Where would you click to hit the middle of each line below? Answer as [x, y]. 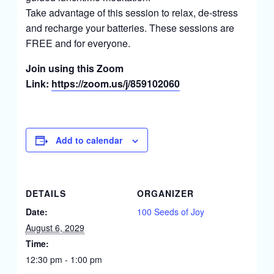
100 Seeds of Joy [171, 212]
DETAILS [46, 193]
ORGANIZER [165, 193]
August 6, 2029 [55, 228]
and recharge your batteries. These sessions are [130, 28]
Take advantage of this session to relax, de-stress [131, 13]
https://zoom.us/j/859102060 [115, 83]
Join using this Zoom [74, 68]
